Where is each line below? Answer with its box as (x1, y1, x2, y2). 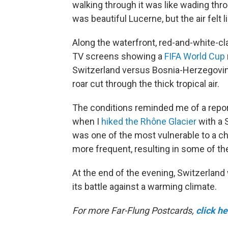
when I (72, 116, 101, 127)
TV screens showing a (72, 50, 164, 62)
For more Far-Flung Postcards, (72, 205, 196, 216)
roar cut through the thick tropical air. (72, 78, 219, 89)
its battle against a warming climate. (72, 181, 217, 192)
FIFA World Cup (164, 50, 225, 62)
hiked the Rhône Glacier (101, 116, 196, 127)
